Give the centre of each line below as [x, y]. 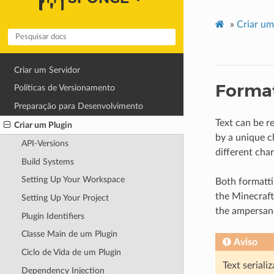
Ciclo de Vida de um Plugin [71, 252]
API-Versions [45, 144]
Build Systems [47, 161]
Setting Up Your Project [65, 198]
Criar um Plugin [43, 125]
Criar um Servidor [47, 70]
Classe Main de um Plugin [69, 234]
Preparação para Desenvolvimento [79, 106]
